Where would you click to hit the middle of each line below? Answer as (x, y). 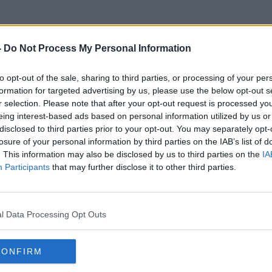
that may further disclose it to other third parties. (143, 167)
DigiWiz (136, 84)
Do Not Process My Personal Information (97, 48)
